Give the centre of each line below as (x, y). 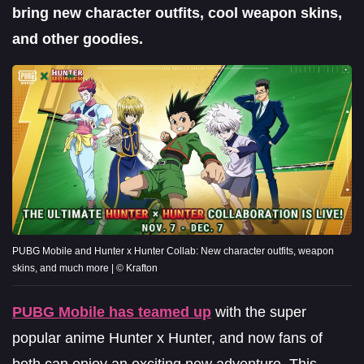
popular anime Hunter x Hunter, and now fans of (167, 338)
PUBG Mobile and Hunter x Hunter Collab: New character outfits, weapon (173, 251)
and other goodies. (78, 39)
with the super (259, 312)
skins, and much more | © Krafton (85, 268)
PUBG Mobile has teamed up (112, 312)
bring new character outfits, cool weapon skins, (177, 13)
